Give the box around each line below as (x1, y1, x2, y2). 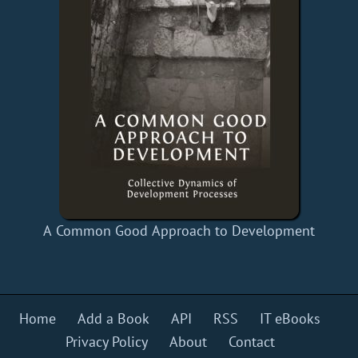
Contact (228, 332, 275, 352)
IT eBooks (260, 309, 321, 328)
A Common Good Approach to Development (42, 221, 315, 241)
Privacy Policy (65, 332, 148, 352)
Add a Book (78, 309, 150, 328)
